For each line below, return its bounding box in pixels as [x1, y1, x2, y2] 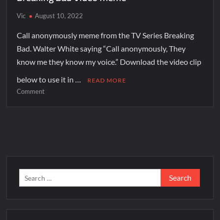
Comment [17, 87, 45, 96]
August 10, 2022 [35, 12, 83, 20]
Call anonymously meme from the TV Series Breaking [17, 30, 194, 40]
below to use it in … [17, 75, 83, 84]
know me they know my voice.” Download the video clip [17, 57, 202, 67]
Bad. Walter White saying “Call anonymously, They [17, 44, 186, 54]
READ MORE [87, 77, 127, 84]
